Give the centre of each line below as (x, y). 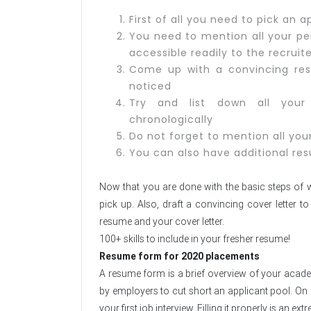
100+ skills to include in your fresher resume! (195, 239)
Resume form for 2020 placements (179, 257)
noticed (150, 86)
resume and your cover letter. (162, 222)
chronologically (171, 120)
